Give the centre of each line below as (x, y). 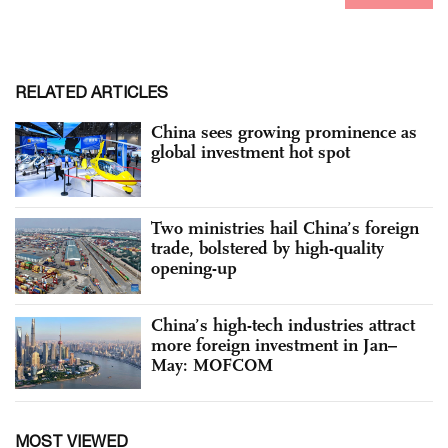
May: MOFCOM (212, 364)
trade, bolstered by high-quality (267, 248)
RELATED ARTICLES (91, 91)
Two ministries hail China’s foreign (285, 228)
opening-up (194, 268)
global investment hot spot (250, 151)
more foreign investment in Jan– (274, 344)
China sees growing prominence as (284, 131)
